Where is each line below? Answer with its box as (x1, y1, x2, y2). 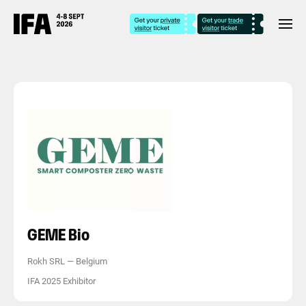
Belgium (76, 256, 107, 266)
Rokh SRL (27, 256, 65, 266)
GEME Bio (27, 225, 89, 245)
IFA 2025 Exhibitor (27, 276, 96, 286)
